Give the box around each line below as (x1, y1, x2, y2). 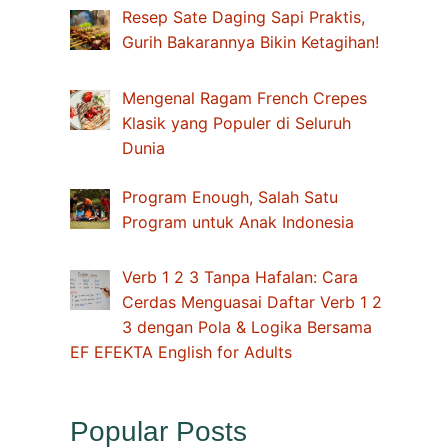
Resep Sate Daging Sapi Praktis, (122, 6, 365, 27)
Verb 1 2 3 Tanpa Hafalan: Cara (122, 267, 358, 288)
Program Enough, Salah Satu (122, 186, 338, 207)
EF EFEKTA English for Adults (70, 342, 292, 363)
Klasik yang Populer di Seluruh (122, 112, 351, 133)
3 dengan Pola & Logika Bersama (122, 317, 372, 338)
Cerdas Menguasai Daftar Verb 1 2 (122, 292, 382, 313)
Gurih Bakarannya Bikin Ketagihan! (122, 31, 379, 52)
